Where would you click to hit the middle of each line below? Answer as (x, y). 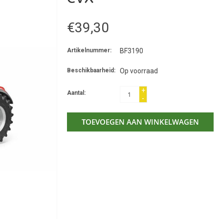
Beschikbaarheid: (91, 70)
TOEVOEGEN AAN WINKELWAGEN (140, 121)
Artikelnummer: (89, 50)
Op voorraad (139, 71)
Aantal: (76, 93)
